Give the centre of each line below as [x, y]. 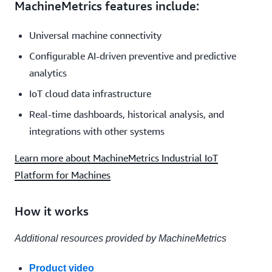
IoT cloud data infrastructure [90, 93]
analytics [48, 73]
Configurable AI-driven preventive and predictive [133, 56]
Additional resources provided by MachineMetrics [121, 238]
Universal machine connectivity [95, 35]
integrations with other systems [97, 131]
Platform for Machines [63, 175]
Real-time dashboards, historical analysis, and [127, 114]
